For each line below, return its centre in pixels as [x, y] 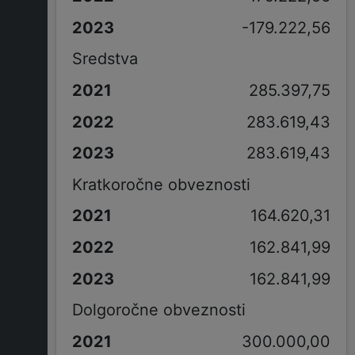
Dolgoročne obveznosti [158, 310]
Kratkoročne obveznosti [161, 184]
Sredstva [105, 59]
